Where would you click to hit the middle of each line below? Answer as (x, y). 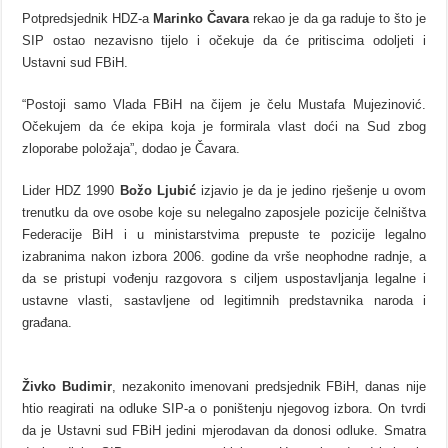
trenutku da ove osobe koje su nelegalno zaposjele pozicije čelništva (224, 213)
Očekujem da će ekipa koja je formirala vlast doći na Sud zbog (224, 127)
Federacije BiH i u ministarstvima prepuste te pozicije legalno (224, 235)
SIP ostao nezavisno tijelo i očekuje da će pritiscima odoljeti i (224, 41)
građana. (47, 323)
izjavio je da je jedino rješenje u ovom (313, 191)
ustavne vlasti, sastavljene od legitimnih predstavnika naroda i (224, 301)
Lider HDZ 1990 (71, 191)
